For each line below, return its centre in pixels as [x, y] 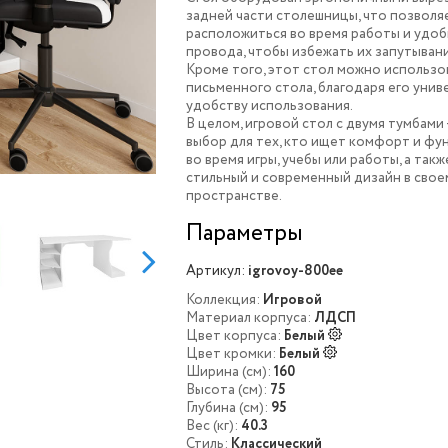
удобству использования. [270, 106]
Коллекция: [223, 300]
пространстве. [234, 196]
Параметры [245, 233]
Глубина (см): [227, 408]
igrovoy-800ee [296, 271]
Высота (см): [227, 390]
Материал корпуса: [249, 318]
